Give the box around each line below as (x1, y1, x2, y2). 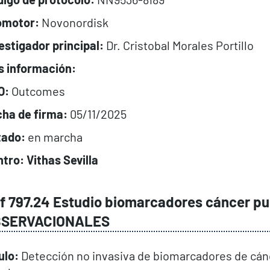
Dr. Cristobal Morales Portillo (103, 37, 254, 52)
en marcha (25, 129, 83, 144)
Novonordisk (39, 14, 108, 30)
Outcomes (11, 83, 65, 98)
